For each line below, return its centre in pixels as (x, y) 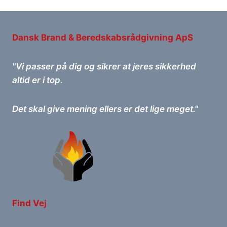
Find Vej (29, 203)
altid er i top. (37, 80)
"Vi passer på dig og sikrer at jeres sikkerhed (104, 66)
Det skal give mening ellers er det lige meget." (105, 109)
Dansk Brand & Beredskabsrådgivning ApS (103, 37)
